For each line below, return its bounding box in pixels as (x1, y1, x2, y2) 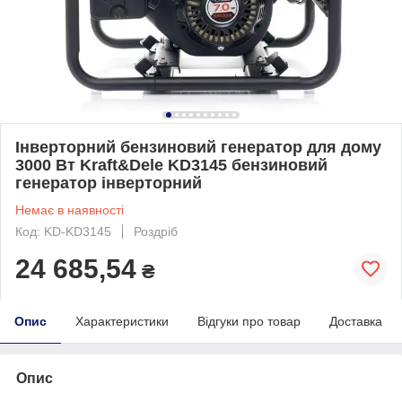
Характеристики (75, 313, 169, 328)
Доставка (329, 313, 382, 328)
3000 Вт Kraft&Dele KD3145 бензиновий (15, 155, 328, 174)
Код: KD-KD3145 (15, 223, 111, 239)
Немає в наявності (15, 202, 124, 217)
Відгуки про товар (197, 313, 301, 328)
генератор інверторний (15, 173, 202, 192)
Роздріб (134, 223, 178, 239)
